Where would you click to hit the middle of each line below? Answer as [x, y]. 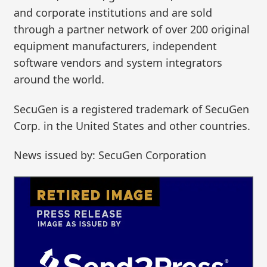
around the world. [59, 80]
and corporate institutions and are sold [113, 13]
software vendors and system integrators [118, 63]
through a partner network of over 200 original [132, 30]
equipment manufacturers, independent [116, 46]
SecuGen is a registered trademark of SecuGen [132, 109]
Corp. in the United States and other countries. [132, 125]
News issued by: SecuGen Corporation [110, 155]
